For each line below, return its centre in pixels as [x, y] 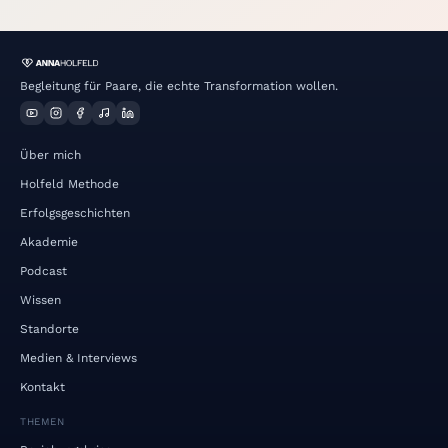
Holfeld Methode [69, 184]
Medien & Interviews [78, 358]
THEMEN [42, 421]
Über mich [50, 155]
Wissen [40, 300]
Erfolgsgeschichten [75, 213]
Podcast [43, 271]
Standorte [49, 329]
